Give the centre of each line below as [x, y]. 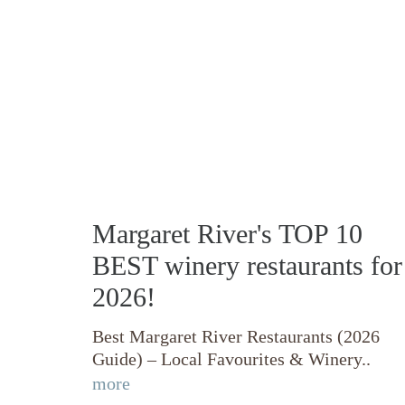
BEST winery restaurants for [247, 265]
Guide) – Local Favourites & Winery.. [231, 358]
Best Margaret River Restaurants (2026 [236, 336]
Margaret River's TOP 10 [227, 233]
